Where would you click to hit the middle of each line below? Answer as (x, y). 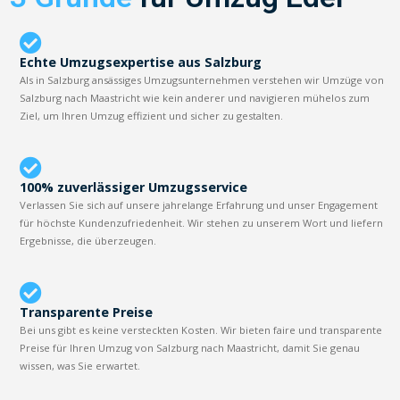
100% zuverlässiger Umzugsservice (134, 187)
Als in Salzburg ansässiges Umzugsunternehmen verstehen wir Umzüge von (202, 79)
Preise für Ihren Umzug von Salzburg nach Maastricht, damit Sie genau (190, 347)
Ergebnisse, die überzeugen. (88, 240)
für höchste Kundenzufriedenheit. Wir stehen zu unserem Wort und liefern (202, 222)
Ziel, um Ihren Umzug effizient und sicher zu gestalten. (152, 115)
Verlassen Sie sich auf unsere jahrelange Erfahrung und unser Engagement (199, 204)
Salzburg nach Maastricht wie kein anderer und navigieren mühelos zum (195, 97)
